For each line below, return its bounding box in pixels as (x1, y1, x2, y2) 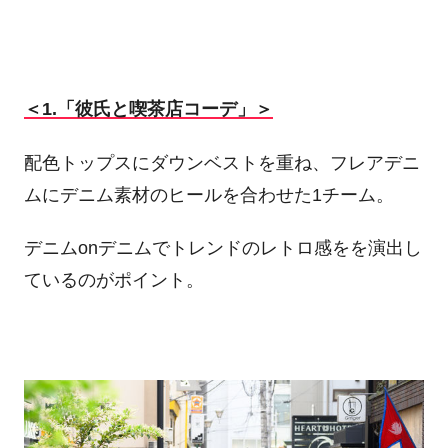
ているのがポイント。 (23, 270, 204, 291)
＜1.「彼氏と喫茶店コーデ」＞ (23, 99, 273, 120)
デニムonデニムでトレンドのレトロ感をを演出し (23, 238, 422, 259)
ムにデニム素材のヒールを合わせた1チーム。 (23, 184, 394, 205)
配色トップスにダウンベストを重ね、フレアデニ (23, 152, 420, 173)
